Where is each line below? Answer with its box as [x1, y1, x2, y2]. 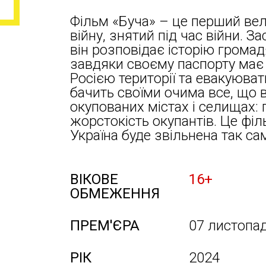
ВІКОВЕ [70, 171, 118, 188]
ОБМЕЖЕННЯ [70, 185, 160, 202]
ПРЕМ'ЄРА [70, 217, 140, 234]
